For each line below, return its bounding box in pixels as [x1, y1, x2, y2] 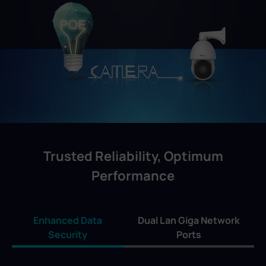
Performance [91, 167, 175, 185]
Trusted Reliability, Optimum [43, 147, 223, 166]
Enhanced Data [33, 214, 103, 227]
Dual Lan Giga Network [138, 214, 240, 227]
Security [48, 228, 88, 242]
